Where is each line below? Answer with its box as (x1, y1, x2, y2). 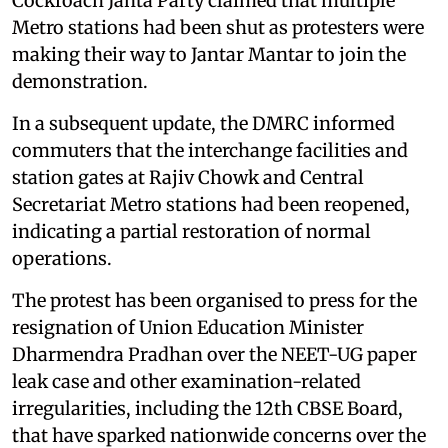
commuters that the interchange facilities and (12, 139, 408, 163)
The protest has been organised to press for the (12, 289, 417, 313)
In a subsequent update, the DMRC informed (12, 112, 395, 136)
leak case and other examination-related (12, 370, 361, 394)
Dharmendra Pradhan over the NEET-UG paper (12, 343, 417, 367)
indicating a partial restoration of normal (12, 220, 371, 244)
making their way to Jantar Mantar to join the (12, 43, 406, 67)
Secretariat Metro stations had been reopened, (12, 193, 410, 217)
